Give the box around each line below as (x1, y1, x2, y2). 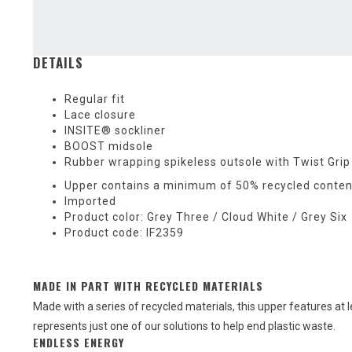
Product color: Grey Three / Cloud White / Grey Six (64, 210, 347, 223)
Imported (64, 194, 116, 207)
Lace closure (64, 108, 136, 121)
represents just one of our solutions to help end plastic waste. (33, 319, 335, 332)
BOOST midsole (64, 139, 153, 152)
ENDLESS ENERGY (33, 333, 124, 350)
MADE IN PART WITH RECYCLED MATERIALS (33, 277, 263, 294)
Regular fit (64, 92, 125, 105)
